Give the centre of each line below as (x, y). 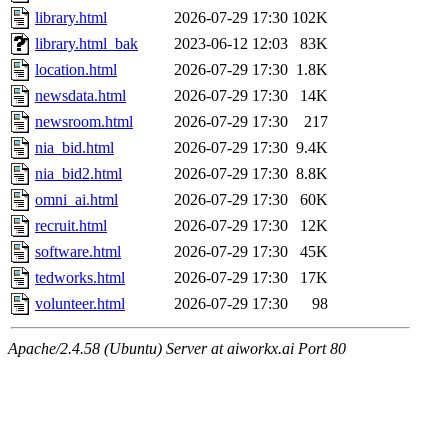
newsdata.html (80, 96)
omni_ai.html (76, 200)
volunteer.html (80, 304)
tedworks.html (80, 278)
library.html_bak (86, 44)
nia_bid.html (74, 148)
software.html (78, 252)
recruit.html (71, 226)
